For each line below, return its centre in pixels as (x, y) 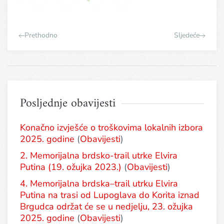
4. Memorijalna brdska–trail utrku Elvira (99, 183)
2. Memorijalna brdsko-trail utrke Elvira (99, 155)
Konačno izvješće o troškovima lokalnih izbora (111, 127)
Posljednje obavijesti (68, 103)
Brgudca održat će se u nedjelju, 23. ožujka (106, 206)
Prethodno (41, 35)
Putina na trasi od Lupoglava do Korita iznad (110, 195)
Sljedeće (187, 35)
